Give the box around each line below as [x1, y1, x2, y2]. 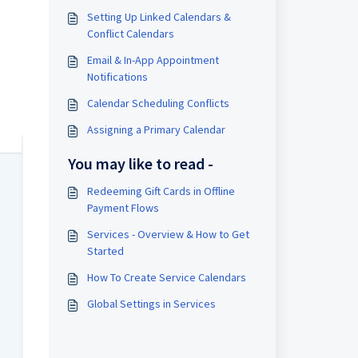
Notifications [86, 70, 148, 84]
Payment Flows [86, 201, 159, 215]
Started [86, 244, 124, 258]
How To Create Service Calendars [86, 270, 246, 284]
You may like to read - [67, 153, 213, 173]
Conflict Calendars [86, 26, 174, 41]
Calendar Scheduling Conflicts [86, 96, 229, 110]
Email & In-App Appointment [86, 53, 219, 67]
